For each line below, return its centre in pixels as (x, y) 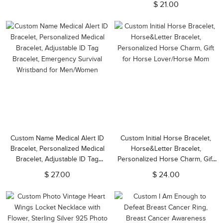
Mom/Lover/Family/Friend (166, 8)
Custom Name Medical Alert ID (57, 138)
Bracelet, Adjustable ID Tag (57, 159)
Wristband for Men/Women (57, 180)
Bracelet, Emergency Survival (57, 169)
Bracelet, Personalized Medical (57, 149)
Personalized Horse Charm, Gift (166, 159)
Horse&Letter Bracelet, (166, 149)
